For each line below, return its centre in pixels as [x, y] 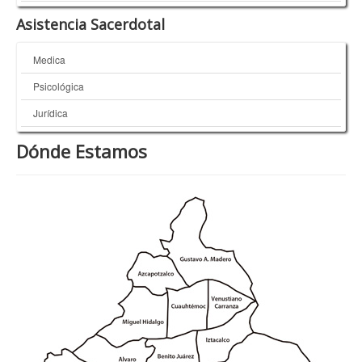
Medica [49, 60]
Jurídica [51, 113]
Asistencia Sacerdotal [90, 25]
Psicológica [59, 86]
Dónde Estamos [82, 152]
